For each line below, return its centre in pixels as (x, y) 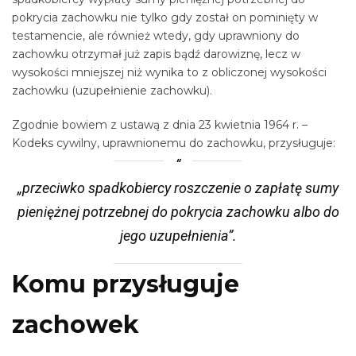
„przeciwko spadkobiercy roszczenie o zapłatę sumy (178, 188)
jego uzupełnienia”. (178, 235)
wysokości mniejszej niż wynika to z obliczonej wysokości (169, 73)
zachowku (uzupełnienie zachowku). (112, 91)
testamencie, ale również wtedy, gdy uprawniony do (156, 36)
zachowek (75, 324)
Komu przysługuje (126, 284)
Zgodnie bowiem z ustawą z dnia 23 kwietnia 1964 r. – (160, 124)
